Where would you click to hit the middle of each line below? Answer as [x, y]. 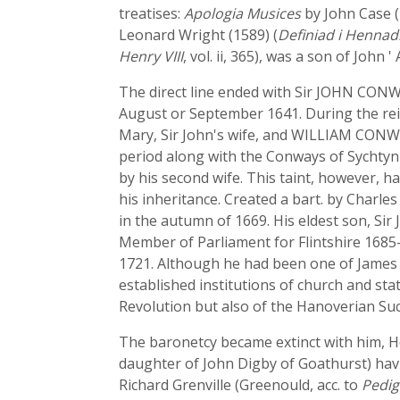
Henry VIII [151, 56]
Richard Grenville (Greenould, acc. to [240, 385]
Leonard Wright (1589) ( [198, 35]
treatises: [151, 13]
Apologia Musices [242, 13]
